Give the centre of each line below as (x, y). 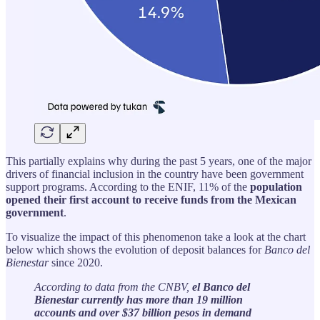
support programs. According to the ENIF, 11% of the (128, 186)
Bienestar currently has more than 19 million (139, 299)
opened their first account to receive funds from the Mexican (151, 199)
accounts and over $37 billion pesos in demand (143, 312)
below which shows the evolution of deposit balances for (135, 249)
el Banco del (221, 286)
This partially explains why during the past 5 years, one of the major (159, 161)
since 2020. (76, 262)
